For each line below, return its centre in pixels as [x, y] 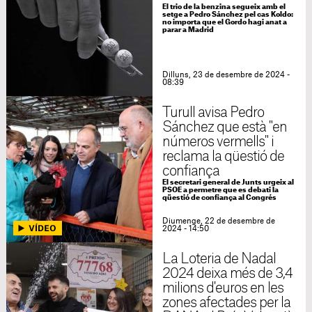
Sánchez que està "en [225, 127]
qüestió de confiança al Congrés [219, 198]
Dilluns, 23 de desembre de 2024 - [226, 75]
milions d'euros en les [223, 288]
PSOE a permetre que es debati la [220, 190]
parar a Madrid [188, 30]
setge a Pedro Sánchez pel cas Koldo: [227, 15]
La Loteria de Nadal [219, 259]
